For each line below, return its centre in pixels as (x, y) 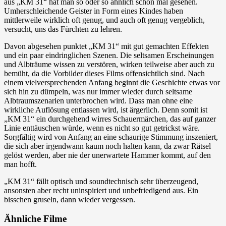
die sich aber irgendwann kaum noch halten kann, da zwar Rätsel (107, 146)
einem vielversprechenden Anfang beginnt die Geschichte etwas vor (112, 82)
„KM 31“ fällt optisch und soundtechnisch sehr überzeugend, (101, 181)
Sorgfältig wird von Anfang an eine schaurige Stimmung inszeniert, (111, 137)
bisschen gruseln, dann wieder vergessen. (70, 199)
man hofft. (20, 164)
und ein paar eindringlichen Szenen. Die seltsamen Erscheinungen (109, 55)
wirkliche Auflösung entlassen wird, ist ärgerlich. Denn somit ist (106, 109)
